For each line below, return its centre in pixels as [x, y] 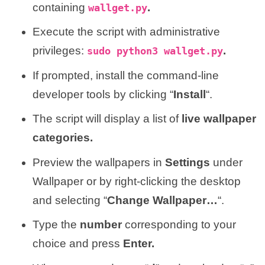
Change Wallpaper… [162, 200]
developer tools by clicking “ [103, 94]
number [101, 225]
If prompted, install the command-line [126, 75]
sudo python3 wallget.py [155, 51]
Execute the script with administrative [126, 32]
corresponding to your [179, 225]
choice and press [78, 244]
